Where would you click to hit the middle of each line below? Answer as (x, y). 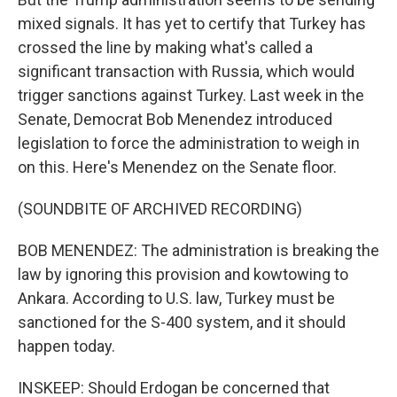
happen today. (66, 346)
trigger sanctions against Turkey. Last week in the (191, 96)
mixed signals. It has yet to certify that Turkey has (192, 24)
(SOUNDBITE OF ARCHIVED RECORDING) (160, 209)
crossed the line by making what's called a (165, 48)
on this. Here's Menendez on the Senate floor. (177, 167)
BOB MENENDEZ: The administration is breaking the (198, 251)
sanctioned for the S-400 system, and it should (182, 323)
